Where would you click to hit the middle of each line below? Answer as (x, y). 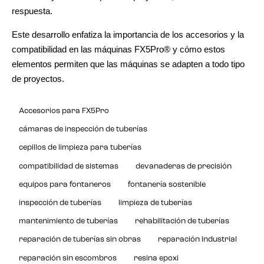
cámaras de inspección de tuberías (83, 130)
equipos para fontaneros (65, 184)
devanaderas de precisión (184, 166)
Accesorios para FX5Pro (64, 111)
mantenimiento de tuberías (68, 222)
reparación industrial (198, 240)
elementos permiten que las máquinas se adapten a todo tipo (128, 64)
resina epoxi (156, 258)
